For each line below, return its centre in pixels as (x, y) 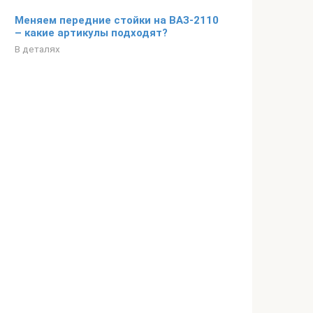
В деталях (37, 49)
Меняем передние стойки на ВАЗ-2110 (117, 20)
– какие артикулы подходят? (91, 33)
